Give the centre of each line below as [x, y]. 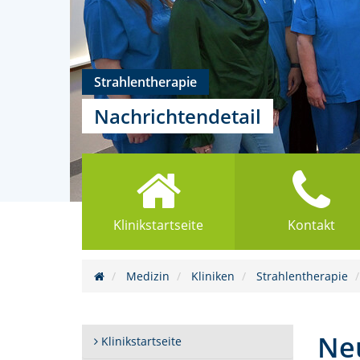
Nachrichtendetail [178, 116]
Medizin [148, 276]
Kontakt [311, 225]
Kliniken [213, 276]
